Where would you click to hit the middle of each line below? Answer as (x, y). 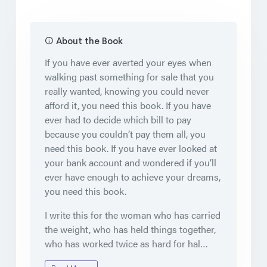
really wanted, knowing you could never (127, 91)
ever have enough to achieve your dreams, (133, 176)
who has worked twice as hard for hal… (126, 243)
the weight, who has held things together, (130, 229)
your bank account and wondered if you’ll (131, 162)
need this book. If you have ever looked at (131, 148)
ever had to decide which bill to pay (118, 119)
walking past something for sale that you (129, 76)
